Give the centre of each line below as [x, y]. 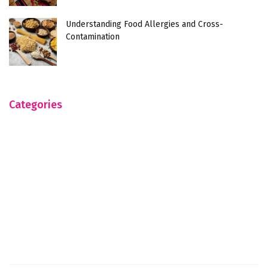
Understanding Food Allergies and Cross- [144, 24]
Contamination [93, 36]
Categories [36, 104]
